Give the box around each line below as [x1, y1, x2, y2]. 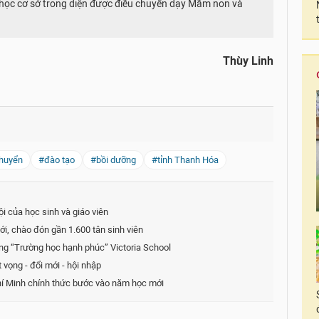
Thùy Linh [223, 54, 273, 68]
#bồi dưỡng [90, 155, 136, 165]
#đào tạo [38, 155, 75, 165]
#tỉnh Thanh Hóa [152, 155, 219, 165]
